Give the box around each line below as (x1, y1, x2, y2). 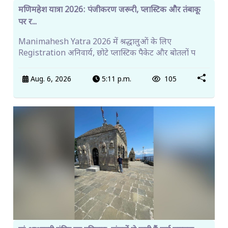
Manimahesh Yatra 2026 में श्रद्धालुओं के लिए (18, 37, 172, 48)
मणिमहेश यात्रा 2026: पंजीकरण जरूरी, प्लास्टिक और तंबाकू (18, 5, 201, 16)
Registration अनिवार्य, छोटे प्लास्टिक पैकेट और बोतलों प (18, 48, 195, 60)
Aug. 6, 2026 (28, 74, 72, 84)
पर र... (18, 17, 37, 28)
